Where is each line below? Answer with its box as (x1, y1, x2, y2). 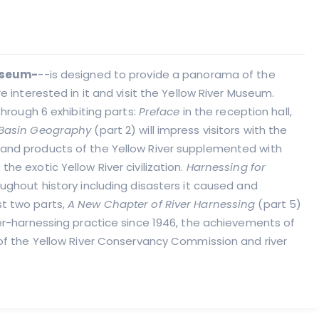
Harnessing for (186, 159, 266, 174)
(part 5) (255, 197, 302, 211)
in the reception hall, (179, 104, 292, 119)
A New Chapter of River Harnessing (68, 197, 256, 211)
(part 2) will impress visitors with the (91, 122, 288, 137)
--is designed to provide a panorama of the (38, 67, 276, 82)
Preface (138, 104, 180, 119)
